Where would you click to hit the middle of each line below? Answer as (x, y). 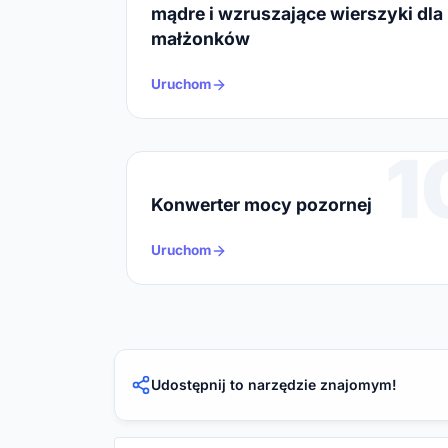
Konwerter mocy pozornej (261, 205)
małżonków (200, 39)
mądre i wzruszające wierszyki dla (297, 14)
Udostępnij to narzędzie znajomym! (274, 385)
